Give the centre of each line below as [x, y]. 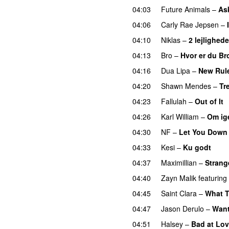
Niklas [171, 40]
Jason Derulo [182, 208]
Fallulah [174, 101]
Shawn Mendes [186, 86]
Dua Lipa [176, 70]
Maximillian [179, 162]
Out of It [209, 101]
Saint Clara [179, 193]
